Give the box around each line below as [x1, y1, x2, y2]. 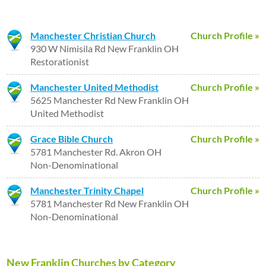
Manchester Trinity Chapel [30, 185, 144, 196]
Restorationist [30, 56, 90, 67]
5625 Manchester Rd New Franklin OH [30, 94, 189, 106]
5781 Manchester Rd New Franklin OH [30, 198, 189, 209]
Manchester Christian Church [30, 30, 156, 41]
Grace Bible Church [30, 133, 113, 144]
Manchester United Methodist [30, 81, 159, 93]
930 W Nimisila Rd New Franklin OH [30, 43, 179, 54]
